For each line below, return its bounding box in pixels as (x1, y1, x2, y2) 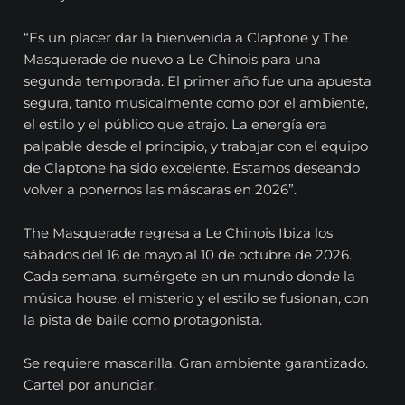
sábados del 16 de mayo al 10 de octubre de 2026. (24, 246, 353, 264)
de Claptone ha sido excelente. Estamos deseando (24, 159, 361, 177)
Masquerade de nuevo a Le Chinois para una (24, 51, 322, 69)
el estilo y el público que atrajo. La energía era (24, 116, 328, 134)
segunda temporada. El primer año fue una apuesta (24, 72, 372, 90)
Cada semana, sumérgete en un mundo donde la (24, 268, 356, 286)
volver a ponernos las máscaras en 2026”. (24, 181, 297, 199)
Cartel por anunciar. (24, 376, 157, 394)
